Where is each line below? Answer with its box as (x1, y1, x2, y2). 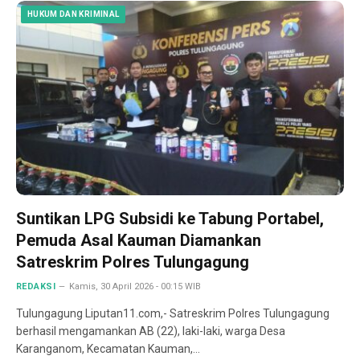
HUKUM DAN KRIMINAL (27, 9, 120, 18)
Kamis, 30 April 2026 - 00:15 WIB (69, 281, 202, 292)
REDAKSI (16, 281, 56, 292)
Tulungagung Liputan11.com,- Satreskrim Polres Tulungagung (16, 307, 329, 321)
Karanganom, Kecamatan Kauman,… (16, 342, 200, 356)
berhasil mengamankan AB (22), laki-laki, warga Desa (16, 325, 285, 338)
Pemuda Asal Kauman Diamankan (16, 231, 261, 251)
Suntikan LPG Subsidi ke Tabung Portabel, (16, 209, 324, 229)
